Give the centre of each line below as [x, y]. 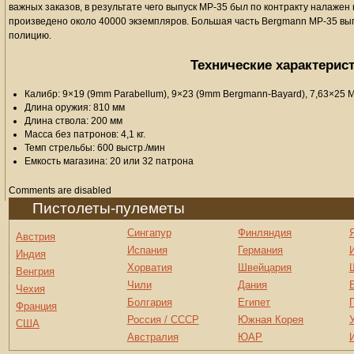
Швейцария [265, 267]
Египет [254, 302]
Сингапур [149, 233]
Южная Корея [271, 320]
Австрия [36, 237]
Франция [36, 306]
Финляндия [265, 233]
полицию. [30, 36]
